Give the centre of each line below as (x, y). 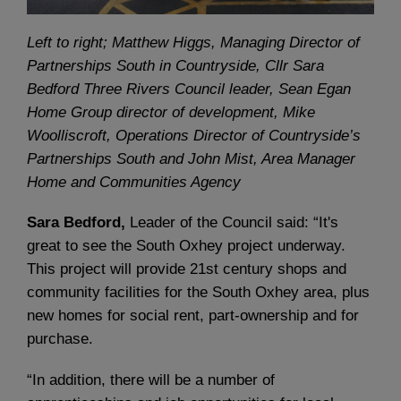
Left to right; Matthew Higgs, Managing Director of (193, 43)
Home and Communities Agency (134, 183)
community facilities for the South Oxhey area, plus (198, 293)
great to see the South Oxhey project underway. (186, 246)
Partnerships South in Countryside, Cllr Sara (175, 66)
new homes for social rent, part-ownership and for (193, 316)
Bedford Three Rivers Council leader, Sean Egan (189, 90)
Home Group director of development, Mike (171, 113)
